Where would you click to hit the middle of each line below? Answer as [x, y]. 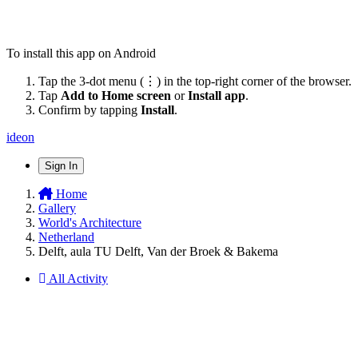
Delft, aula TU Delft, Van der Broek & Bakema [158, 251]
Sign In [61, 165]
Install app [217, 95]
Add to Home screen [116, 95]
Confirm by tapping [89, 109]
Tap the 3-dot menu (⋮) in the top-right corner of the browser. [195, 81]
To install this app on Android [81, 53]
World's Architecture [90, 222]
